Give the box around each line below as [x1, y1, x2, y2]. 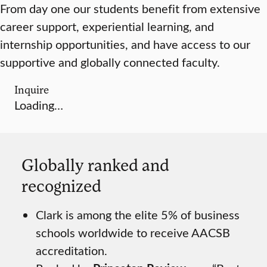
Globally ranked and [21, 154, 169, 175]
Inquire [14, 83, 49, 97]
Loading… [14, 97, 63, 113]
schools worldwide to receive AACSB [36, 224, 230, 241]
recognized [21, 175, 101, 196]
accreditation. [36, 242, 107, 259]
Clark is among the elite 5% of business [36, 206, 240, 223]
